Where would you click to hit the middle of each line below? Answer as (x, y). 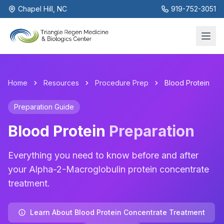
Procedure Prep (122, 83)
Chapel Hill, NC (42, 9)
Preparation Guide (44, 107)
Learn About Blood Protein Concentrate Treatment (117, 212)
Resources (61, 83)
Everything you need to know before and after (103, 155)
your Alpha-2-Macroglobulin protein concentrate (108, 169)
